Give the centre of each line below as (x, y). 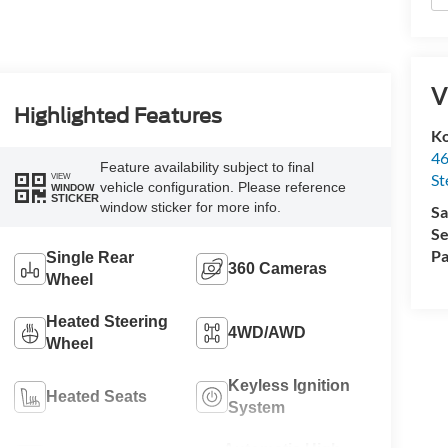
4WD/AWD (267, 332)
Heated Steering (106, 321)
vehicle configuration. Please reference (222, 187)
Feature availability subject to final (206, 167)
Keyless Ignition (289, 385)
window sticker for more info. (190, 207)
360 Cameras (278, 268)
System (257, 407)
